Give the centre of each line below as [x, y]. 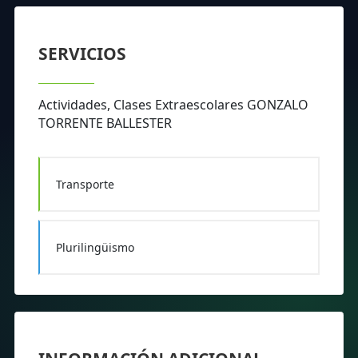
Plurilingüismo [95, 248]
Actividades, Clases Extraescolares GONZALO [173, 105]
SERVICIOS [82, 54]
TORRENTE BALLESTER [105, 123]
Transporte [85, 185]
